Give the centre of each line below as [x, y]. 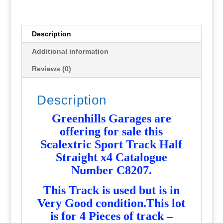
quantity [33, 90]
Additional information [70, 51]
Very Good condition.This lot [111, 203]
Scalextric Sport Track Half [111, 144]
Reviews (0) [51, 68]
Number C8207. [111, 170]
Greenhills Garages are [111, 118]
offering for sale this [111, 131]
